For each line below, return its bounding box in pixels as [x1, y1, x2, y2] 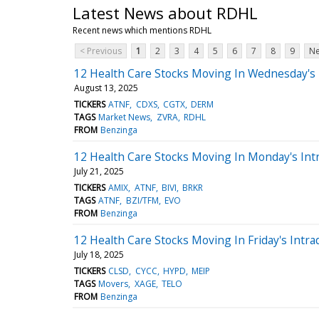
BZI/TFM [125, 194, 159, 206]
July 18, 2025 [74, 248, 124, 261]
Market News [98, 110, 151, 123]
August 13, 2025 [74, 81, 138, 94]
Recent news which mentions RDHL [73, 23, 211, 36]
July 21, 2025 [74, 164, 124, 177]
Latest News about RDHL [73, 1, 258, 23]
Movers [98, 277, 129, 290]
